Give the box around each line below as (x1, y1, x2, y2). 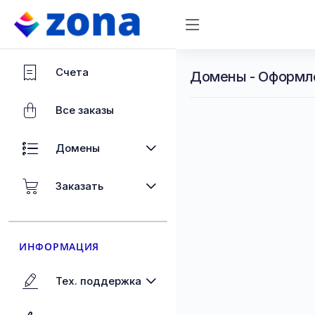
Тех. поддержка (56, 274, 141, 288)
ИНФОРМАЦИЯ (19, 240, 99, 253)
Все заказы (56, 103, 114, 117)
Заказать (56, 179, 103, 193)
